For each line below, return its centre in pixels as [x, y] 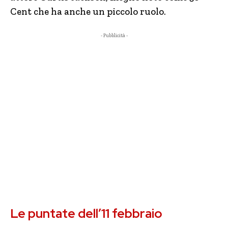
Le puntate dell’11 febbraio [86, 213]
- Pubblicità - [114, 36]
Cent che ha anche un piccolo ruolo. [88, 11]
